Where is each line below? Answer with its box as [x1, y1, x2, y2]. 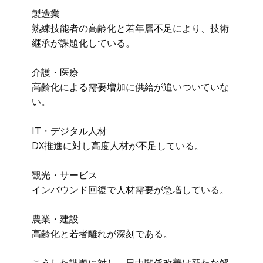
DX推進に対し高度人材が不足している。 [32, 139, 204, 152]
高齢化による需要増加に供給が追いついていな [32, 80, 229, 93]
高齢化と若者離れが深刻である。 [32, 227, 173, 240]
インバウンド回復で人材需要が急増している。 [32, 183, 229, 196]
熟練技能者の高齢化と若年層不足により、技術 [32, 22, 229, 35]
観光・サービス [32, 168, 97, 181]
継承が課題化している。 [32, 36, 135, 49]
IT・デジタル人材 [32, 124, 107, 137]
